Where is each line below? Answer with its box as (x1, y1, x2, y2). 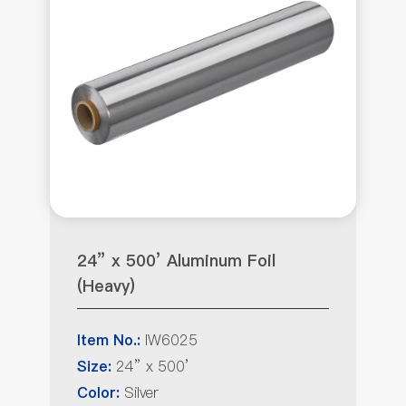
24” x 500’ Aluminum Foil (77, 251, 275, 271)
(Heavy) (77, 276, 135, 296)
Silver (120, 382, 159, 402)
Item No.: (77, 332, 140, 350)
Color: (77, 384, 120, 402)
